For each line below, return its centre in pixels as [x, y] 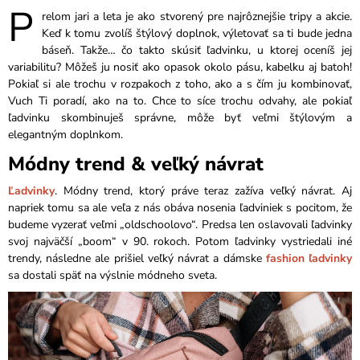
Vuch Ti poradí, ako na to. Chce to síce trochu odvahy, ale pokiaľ [180, 100]
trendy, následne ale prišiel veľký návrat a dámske [137, 259]
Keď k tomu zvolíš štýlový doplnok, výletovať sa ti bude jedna [197, 33]
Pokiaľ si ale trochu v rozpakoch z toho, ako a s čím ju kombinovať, [180, 84]
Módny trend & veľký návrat [136, 164]
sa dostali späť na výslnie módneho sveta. [112, 276]
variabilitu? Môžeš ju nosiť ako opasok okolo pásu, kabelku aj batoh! [180, 67]
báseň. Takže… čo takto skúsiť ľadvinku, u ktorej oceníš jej [197, 50]
